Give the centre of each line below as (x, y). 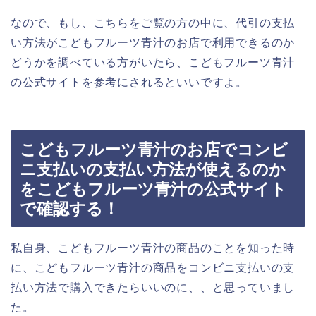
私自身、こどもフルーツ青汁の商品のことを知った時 (153, 248)
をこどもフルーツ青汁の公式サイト (153, 189)
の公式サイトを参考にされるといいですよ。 (129, 82)
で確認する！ (69, 209)
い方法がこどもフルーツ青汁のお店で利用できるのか (153, 42)
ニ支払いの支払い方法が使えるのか (153, 170)
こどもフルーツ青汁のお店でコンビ (154, 150)
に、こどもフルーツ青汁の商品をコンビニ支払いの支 (153, 268)
